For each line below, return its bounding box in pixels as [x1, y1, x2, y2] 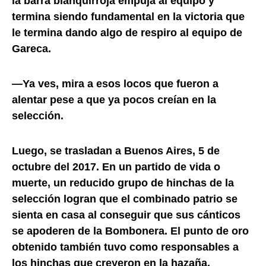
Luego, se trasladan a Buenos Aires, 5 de [12, 144, 220, 157]
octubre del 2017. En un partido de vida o [12, 160, 220, 173]
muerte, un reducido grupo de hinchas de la [12, 176, 234, 189]
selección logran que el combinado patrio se [12, 192, 237, 205]
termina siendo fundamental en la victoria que [12, 10, 245, 23]
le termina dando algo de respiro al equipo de [12, 26, 242, 39]
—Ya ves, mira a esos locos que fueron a [12, 77, 218, 90]
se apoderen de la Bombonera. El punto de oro [12, 224, 249, 237]
